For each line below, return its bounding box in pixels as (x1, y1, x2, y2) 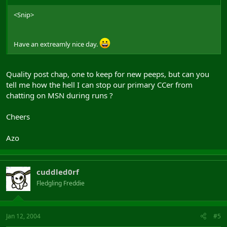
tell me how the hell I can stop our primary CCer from (6, 79, 193, 90)
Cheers (6, 111, 30, 122)
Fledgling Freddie (36, 178, 85, 187)
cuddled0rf (36, 166, 79, 177)
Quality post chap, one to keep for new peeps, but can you (6, 68, 209, 79)
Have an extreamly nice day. (14, 40, 99, 49)
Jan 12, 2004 (6, 212, 41, 220)
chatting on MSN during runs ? (6, 90, 113, 100)
